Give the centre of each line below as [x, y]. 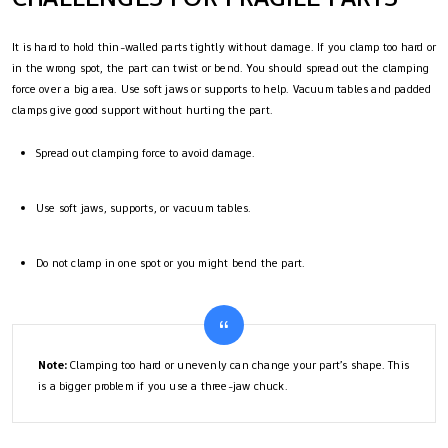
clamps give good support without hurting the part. [142, 110]
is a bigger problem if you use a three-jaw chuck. [163, 386]
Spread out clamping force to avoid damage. [146, 153]
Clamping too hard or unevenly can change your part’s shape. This [238, 365]
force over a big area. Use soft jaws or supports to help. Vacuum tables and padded [222, 89]
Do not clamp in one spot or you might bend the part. [171, 263]
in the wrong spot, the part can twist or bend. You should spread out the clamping [221, 68]
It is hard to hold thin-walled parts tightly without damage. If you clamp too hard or [224, 47]
